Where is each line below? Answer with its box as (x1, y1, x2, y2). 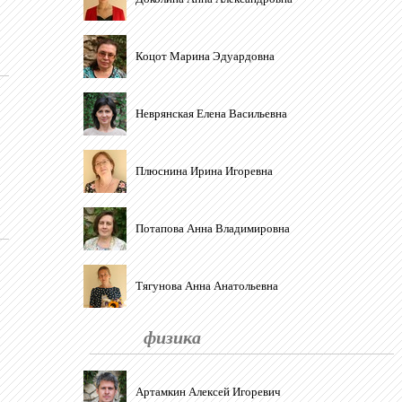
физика (144, 324, 201, 349)
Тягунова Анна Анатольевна (135, 279, 278, 293)
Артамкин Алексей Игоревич (135, 385, 281, 398)
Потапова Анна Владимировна (135, 222, 290, 235)
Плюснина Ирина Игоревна (135, 164, 273, 178)
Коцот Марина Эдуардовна (135, 49, 275, 63)
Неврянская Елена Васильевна (135, 107, 287, 120)
